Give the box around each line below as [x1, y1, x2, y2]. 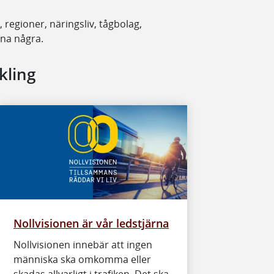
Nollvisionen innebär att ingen [13, 237, 152, 251]
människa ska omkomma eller [13, 252, 151, 266]
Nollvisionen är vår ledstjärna [13, 215, 169, 231]
